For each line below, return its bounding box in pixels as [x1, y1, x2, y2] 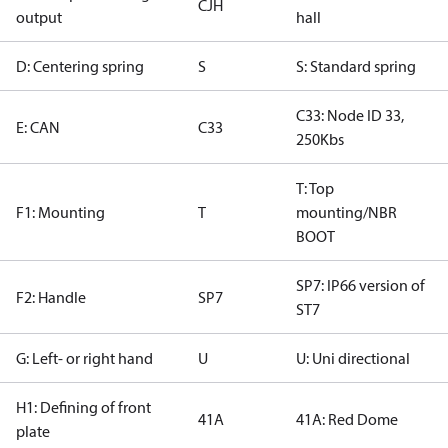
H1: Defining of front [16, 397, 151, 417]
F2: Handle [16, 287, 86, 307]
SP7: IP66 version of [296, 275, 425, 295]
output [16, 7, 62, 27]
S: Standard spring [296, 56, 416, 76]
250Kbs [296, 129, 344, 149]
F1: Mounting [16, 202, 105, 222]
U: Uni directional [296, 348, 410, 368]
